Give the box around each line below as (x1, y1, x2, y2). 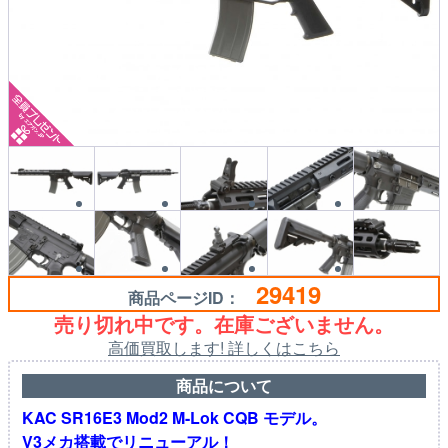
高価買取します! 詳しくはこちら (108, 336, 340, 360)
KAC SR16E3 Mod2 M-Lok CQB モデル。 (22, 406, 327, 430)
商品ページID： (127, 286, 256, 310)
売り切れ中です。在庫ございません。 (54, 309, 394, 339)
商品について (176, 374, 272, 398)
